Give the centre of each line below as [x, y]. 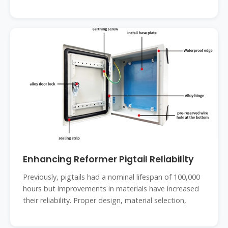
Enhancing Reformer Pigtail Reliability [108, 159]
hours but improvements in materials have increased [111, 189]
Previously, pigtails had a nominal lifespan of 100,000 [111, 177]
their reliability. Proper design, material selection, [105, 200]
